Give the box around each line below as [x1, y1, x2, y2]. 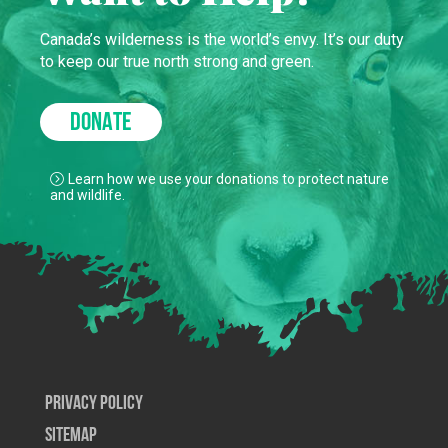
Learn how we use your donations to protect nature [68, 171, 389, 187]
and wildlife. [50, 187, 125, 203]
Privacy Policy [45, 394, 143, 414]
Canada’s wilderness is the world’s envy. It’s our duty [40, 30, 404, 49]
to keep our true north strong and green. [40, 52, 314, 71]
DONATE [70, 110, 132, 137]
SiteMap [45, 426, 97, 446]
